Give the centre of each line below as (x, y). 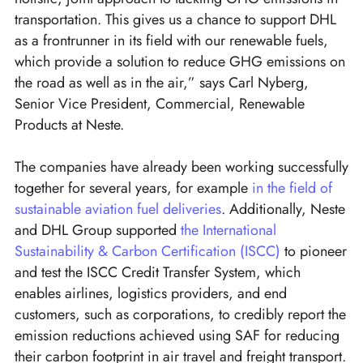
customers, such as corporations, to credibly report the (180, 315)
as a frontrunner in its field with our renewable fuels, (171, 41)
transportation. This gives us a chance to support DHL (175, 20)
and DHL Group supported (98, 231)
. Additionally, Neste (283, 209)
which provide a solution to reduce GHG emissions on (180, 62)
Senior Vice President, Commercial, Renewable (160, 104)
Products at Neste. (71, 125)
